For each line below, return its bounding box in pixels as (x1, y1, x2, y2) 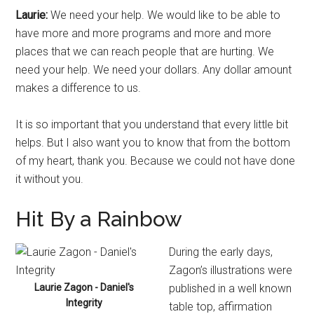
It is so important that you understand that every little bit (15, 118, 289, 131)
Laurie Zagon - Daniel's (34, 282, 134, 293)
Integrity (65, 297, 102, 308)
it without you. (15, 172, 84, 186)
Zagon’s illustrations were (169, 264, 293, 277)
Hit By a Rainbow (15, 207, 183, 231)
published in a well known (169, 282, 292, 295)
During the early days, (169, 245, 273, 259)
